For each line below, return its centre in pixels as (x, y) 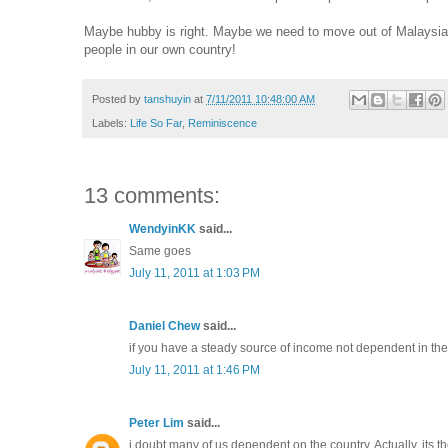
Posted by (118, 98)
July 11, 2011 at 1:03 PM (194, 272)
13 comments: (152, 195)
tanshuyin (167, 98)
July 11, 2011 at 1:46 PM (194, 369)
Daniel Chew (164, 325)
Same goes (160, 250)
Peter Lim (156, 422)
